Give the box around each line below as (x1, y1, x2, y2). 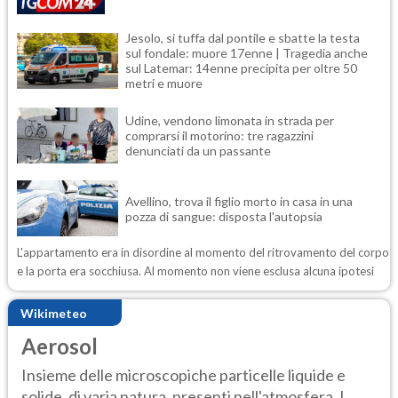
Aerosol (21, 333, 98, 359)
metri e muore (125, 76, 203, 91)
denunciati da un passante (125, 143, 271, 158)
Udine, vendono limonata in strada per (125, 113, 334, 128)
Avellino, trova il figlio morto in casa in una (125, 193, 353, 209)
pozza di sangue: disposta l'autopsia (125, 208, 322, 224)
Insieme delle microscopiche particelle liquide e (21, 364, 346, 385)
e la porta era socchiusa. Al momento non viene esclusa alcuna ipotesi (17, 264, 374, 278)
